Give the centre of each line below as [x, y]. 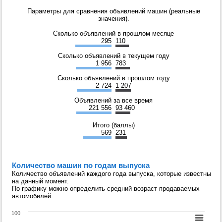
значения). [113, 19]
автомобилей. [32, 196]
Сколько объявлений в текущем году [113, 56]
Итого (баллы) [113, 125]
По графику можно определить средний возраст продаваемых [106, 189]
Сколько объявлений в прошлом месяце [113, 34]
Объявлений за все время [113, 101]
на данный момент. [40, 181]
